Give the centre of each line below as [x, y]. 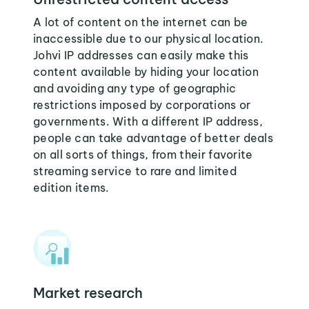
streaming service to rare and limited [135, 171]
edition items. [71, 188]
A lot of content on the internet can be [141, 22]
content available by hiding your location [146, 72]
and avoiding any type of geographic [135, 88]
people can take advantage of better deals [153, 138]
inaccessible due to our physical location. [149, 39]
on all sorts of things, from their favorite [143, 154]
